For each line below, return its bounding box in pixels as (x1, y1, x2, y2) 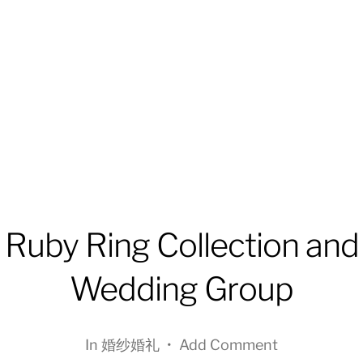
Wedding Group (70, 269, 293, 309)
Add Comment (179, 336, 278, 353)
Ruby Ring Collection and (4, 225, 359, 265)
